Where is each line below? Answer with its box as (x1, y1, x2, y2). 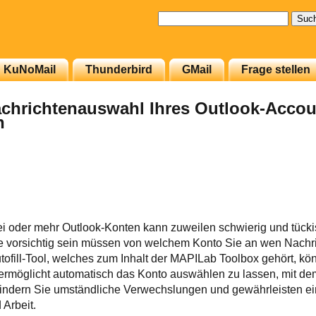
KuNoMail (4, 63, 56, 75)
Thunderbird (85, 63, 152, 75)
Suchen (157, 11, 196, 23)
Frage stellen (241, 63, 310, 75)
